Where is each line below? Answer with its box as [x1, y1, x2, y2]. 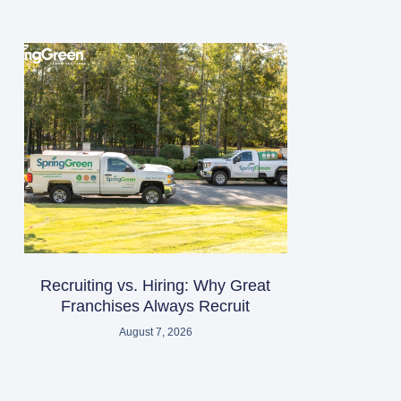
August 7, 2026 [118, 325, 192, 338]
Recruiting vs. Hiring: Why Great [40, 276, 271, 294]
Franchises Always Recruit [61, 296, 251, 315]
